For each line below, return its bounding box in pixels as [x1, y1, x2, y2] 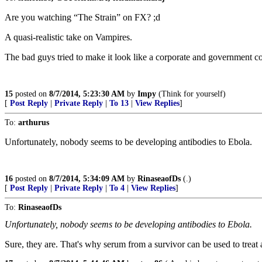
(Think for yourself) [156, 89, 226, 98]
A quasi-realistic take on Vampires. [5, 32, 132, 42]
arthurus [18, 118, 49, 127]
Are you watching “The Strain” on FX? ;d [5, 12, 160, 22]
